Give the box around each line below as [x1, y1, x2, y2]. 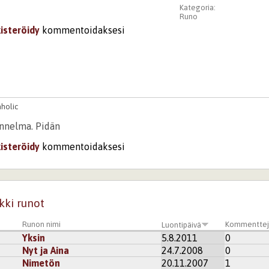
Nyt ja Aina [22, 244, 70, 256]
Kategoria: [179, 2, 217, 12]
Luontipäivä [162, 220, 202, 229]
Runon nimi [22, 219, 61, 229]
